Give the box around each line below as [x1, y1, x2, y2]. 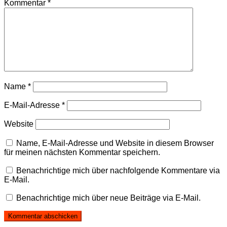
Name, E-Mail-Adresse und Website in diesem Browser [16, 139, 214, 148]
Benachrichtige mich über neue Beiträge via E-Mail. [16, 194, 201, 203]
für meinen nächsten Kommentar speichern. [4, 148, 160, 157]
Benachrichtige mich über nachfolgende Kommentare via [16, 166, 220, 175]
